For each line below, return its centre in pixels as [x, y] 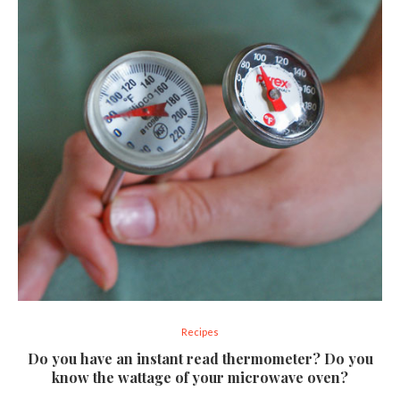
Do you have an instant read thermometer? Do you [200, 358]
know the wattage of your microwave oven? [200, 377]
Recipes [200, 332]
